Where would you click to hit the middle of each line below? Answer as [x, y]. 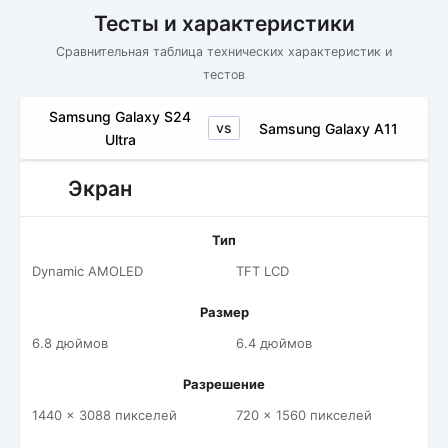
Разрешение [224, 384]
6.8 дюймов [70, 343]
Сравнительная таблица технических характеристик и [224, 51]
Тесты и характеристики [224, 23]
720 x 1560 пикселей [304, 415]
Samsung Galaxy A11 [328, 128]
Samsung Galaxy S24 [120, 116]
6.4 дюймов [274, 343]
